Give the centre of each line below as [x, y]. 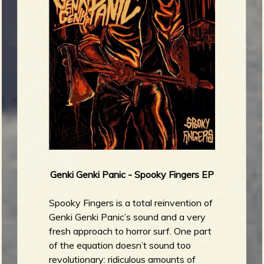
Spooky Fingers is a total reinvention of [131, 202]
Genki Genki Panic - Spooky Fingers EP [132, 174]
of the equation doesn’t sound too [120, 245]
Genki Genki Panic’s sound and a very [128, 217]
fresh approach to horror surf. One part [131, 231]
